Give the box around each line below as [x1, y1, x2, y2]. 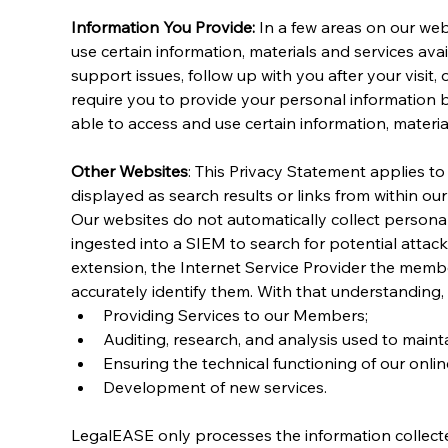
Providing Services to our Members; [103, 304, 368, 325]
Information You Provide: [71, 16, 255, 37]
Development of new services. [103, 376, 327, 397]
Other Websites [71, 160, 188, 181]
